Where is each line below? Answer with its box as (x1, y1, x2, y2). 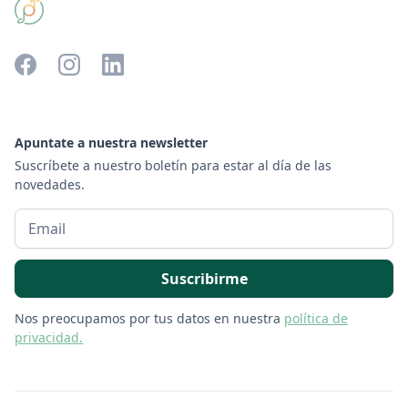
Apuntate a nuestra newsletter (15, 134, 208, 152)
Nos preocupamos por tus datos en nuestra (15, 310, 284, 328)
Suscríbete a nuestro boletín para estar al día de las (15, 157, 331, 175)
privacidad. (15, 329, 83, 347)
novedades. (15, 176, 85, 194)
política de (284, 310, 348, 328)
